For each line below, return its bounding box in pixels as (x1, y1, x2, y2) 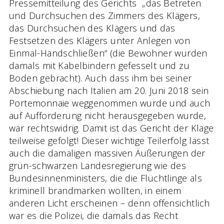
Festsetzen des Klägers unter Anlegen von (9, 34, 190, 47)
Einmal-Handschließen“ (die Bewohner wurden (9, 47, 207, 59)
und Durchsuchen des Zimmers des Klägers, (9, 9, 200, 22)
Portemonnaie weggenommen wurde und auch (9, 97, 210, 109)
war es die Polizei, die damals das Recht (9, 209, 178, 222)
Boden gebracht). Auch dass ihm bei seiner (9, 72, 192, 84)
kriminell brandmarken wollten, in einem (9, 184, 181, 197)
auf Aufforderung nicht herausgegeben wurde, (9, 109, 206, 122)
